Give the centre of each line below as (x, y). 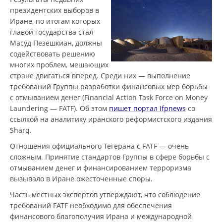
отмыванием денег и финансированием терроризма (101, 168)
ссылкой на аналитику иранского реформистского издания (111, 119)
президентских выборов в (55, 10)
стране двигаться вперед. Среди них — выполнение (100, 76)
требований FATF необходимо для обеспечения (91, 205)
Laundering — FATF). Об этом (59, 108)
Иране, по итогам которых (55, 21)
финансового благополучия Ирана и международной (101, 216)
